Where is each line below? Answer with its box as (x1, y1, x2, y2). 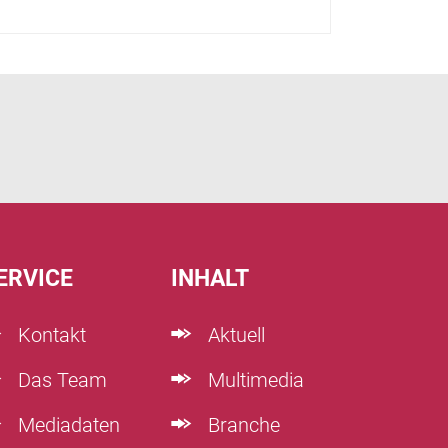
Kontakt (13, 322, 86, 347)
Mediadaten (13, 412, 120, 437)
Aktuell (203, 322, 265, 347)
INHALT (171, 264, 249, 292)
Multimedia (203, 367, 304, 392)
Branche (203, 412, 280, 437)
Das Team (13, 367, 107, 392)
